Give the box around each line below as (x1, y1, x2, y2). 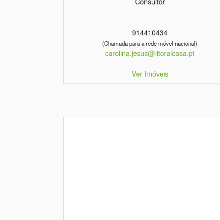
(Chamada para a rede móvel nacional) (102, 39, 198, 48)
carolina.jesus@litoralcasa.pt (105, 48, 195, 58)
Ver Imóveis (131, 68, 168, 79)
